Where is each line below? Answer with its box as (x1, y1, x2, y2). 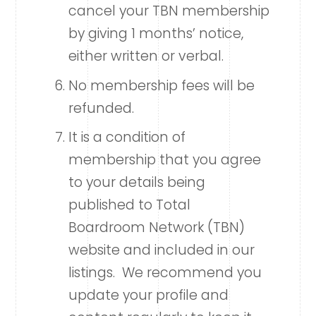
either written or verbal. (68, 47, 224, 66)
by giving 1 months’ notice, (68, 24, 243, 44)
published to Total (68, 195, 190, 215)
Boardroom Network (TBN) (68, 218, 245, 238)
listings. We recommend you (68, 263, 262, 283)
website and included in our (68, 241, 255, 260)
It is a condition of (68, 128, 186, 147)
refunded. (68, 98, 134, 118)
